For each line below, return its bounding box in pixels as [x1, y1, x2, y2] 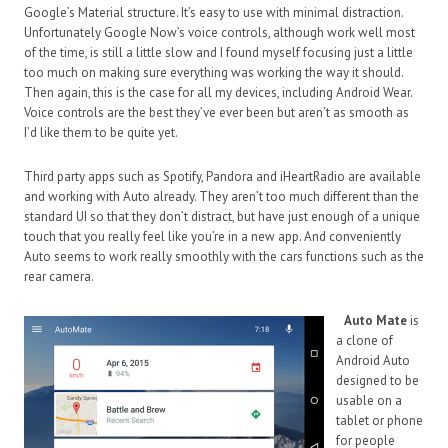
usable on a [335, 391, 402, 409]
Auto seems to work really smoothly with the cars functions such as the [24, 247, 424, 265]
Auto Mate [335, 311, 407, 329]
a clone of [335, 331, 393, 349]
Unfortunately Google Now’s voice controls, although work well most [24, 23, 415, 41]
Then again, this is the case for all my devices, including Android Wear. [24, 83, 412, 101]
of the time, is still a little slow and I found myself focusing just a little [24, 43, 413, 61]
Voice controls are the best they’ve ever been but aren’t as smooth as [24, 103, 409, 121]
